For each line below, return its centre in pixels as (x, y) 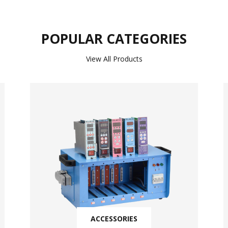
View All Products (114, 59)
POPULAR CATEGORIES (114, 39)
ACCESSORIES (114, 219)
